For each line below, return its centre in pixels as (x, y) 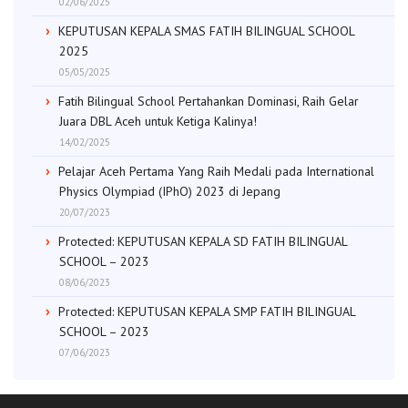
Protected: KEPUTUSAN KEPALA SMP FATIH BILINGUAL (207, 311)
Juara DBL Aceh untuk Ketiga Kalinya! (158, 121)
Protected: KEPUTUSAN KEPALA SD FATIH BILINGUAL (203, 241)
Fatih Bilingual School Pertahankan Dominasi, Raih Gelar (209, 101)
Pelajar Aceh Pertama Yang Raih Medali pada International (216, 171)
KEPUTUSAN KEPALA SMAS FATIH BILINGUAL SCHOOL (206, 31)
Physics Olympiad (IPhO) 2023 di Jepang (170, 191)
